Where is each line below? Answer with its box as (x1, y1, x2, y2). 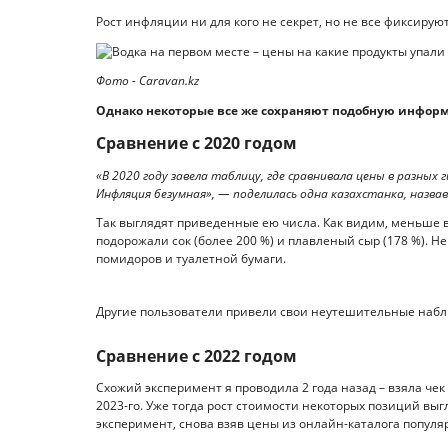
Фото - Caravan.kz (96, 72, 199, 90)
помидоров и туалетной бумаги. (96, 250, 286, 268)
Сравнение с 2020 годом (96, 132, 297, 155)
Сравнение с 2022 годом (96, 344, 297, 367)
